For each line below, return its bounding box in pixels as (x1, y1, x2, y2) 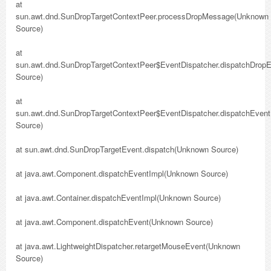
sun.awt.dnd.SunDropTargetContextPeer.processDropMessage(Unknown (16, 10, 269, 22)
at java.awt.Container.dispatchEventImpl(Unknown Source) (16, 192, 221, 203)
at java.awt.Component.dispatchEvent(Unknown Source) (16, 216, 213, 227)
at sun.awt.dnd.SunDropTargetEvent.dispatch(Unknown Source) (16, 143, 238, 155)
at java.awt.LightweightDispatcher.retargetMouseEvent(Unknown (16, 240, 240, 252)
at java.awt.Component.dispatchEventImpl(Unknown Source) (16, 168, 228, 179)
